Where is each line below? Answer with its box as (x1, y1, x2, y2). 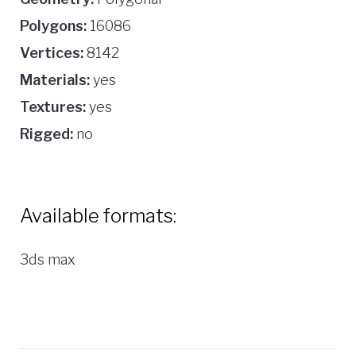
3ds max (20, 250, 75, 268)
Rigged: (20, 125, 73, 142)
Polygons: (20, 17, 87, 34)
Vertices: (20, 44, 83, 61)
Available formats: (20, 203, 176, 227)
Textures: (20, 98, 86, 115)
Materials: (20, 71, 90, 88)
